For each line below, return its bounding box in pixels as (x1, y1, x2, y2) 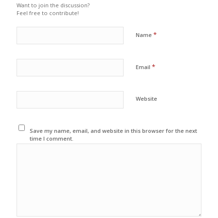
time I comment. (30, 134, 74, 142)
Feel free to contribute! (16, 9, 79, 17)
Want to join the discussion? (16, 1, 90, 9)
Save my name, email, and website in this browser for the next (30, 127, 198, 134)
